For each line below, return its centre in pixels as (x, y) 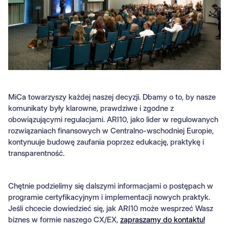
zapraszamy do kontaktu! (163, 220)
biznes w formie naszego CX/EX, (64, 220)
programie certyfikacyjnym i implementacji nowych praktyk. (109, 197)
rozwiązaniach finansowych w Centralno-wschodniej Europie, (111, 131)
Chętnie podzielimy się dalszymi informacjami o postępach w (111, 186)
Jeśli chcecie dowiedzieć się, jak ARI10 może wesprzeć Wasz (111, 209)
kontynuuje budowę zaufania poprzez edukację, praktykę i (106, 142)
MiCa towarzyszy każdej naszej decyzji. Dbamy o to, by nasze (112, 97)
